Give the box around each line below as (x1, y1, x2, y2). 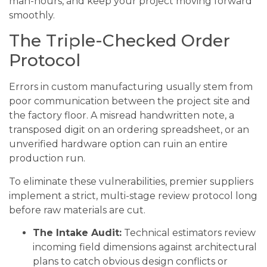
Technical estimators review (122, 227, 256, 239)
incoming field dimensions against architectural (33, 241, 257, 253)
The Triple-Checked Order (9, 30, 230, 51)
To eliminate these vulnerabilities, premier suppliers (9, 175, 253, 187)
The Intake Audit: (33, 227, 122, 239)
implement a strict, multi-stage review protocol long (9, 190, 257, 201)
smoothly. (9, 9, 55, 21)
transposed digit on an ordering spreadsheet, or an (9, 124, 249, 136)
